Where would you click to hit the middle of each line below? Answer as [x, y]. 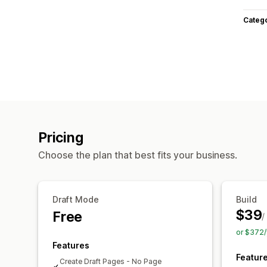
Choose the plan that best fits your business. [138, 155]
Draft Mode [76, 199]
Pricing [61, 137]
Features [71, 245]
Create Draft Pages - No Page [111, 261]
